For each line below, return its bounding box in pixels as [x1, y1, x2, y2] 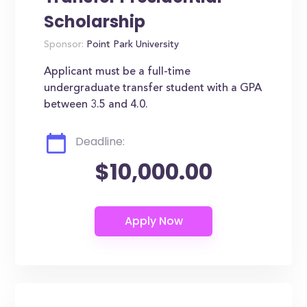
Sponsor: [44, 40, 84, 50]
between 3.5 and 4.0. [44, 99, 149, 110]
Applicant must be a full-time [44, 66, 191, 77]
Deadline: [75, 134, 125, 149]
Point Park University [84, 40, 180, 50]
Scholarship [44, 10, 146, 33]
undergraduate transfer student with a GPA [44, 83, 262, 94]
